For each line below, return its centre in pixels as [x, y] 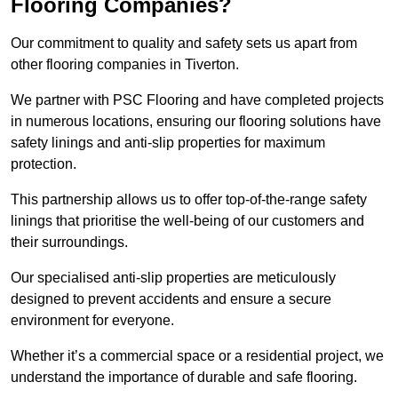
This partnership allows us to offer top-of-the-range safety [189, 200]
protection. [44, 164]
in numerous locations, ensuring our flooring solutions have [196, 122]
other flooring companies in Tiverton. [125, 65]
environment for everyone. [94, 321]
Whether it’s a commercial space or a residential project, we [197, 356]
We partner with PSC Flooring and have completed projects [197, 100]
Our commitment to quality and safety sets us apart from [184, 44]
